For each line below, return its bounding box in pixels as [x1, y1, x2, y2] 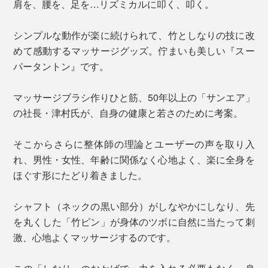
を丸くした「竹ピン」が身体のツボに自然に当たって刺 [13, 214, 255, 229]
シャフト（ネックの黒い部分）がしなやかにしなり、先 [13, 199, 255, 213]
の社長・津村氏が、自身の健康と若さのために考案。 [13, 105, 243, 120]
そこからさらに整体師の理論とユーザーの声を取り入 [13, 136, 255, 151]
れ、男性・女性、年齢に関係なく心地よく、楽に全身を [13, 152, 255, 166]
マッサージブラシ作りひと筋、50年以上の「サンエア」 [13, 90, 255, 104]
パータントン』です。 [13, 59, 109, 73]
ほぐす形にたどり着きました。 [13, 167, 148, 182]
